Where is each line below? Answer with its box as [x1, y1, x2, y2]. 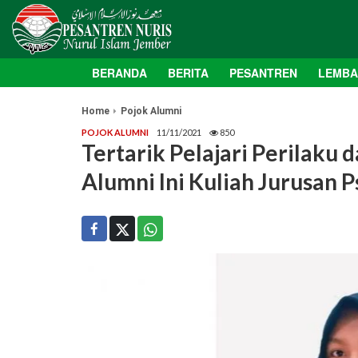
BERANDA [92, 65, 147, 82]
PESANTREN [229, 65, 297, 82]
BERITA [168, 65, 209, 82]
